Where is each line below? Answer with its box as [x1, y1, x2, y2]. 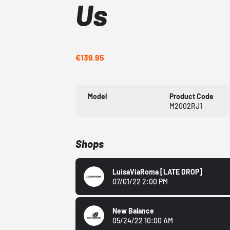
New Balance [112, 206, 155, 216]
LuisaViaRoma [112, 167, 161, 177]
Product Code [169, 92, 214, 101]
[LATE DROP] [160, 167, 203, 177]
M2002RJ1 [169, 102, 203, 111]
